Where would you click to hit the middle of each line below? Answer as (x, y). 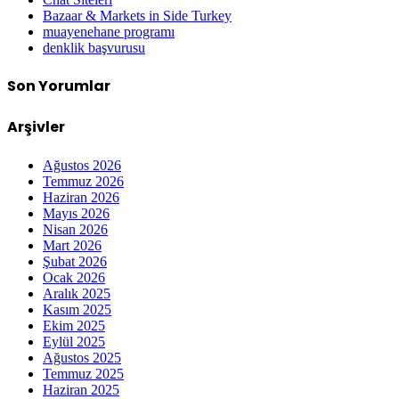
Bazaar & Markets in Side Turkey (137, 15)
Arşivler (36, 127)
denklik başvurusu (94, 47)
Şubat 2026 (75, 261)
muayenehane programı (109, 31)
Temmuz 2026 (83, 181)
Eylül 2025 (74, 341)
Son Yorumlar (59, 86)
